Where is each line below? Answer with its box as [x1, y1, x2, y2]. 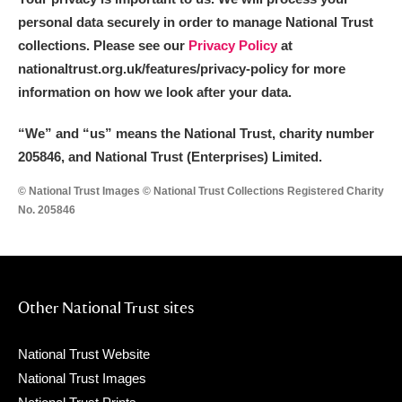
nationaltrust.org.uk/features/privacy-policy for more [18, 61, 345, 76]
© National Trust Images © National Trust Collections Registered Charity [18, 185, 384, 197]
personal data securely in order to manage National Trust [18, 14, 373, 30]
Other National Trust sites [18, 298, 194, 317]
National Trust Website [18, 346, 150, 362]
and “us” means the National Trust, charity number [56, 126, 374, 141]
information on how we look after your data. [18, 84, 292, 100]
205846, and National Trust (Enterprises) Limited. [18, 149, 322, 164]
